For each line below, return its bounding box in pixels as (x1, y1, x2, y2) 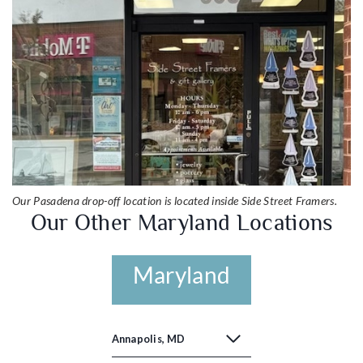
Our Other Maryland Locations (30, 209, 333, 235)
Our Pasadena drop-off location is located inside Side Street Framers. (12, 193, 338, 207)
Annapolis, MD (111, 331, 185, 345)
